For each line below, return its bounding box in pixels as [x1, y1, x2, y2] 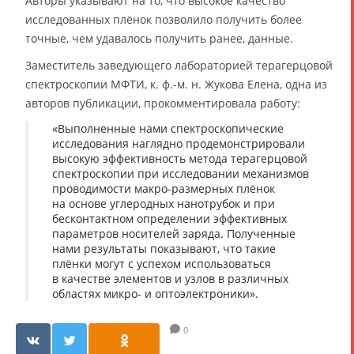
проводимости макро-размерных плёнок [52, 180, 275, 196]
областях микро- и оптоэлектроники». [52, 285, 258, 301]
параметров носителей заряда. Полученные [52, 225, 296, 241]
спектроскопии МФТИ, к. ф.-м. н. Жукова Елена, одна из [25, 76, 327, 92]
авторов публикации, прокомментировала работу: [25, 95, 300, 111]
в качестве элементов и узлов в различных [52, 270, 288, 286]
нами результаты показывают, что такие [52, 240, 276, 256]
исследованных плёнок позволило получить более [25, 11, 302, 27]
